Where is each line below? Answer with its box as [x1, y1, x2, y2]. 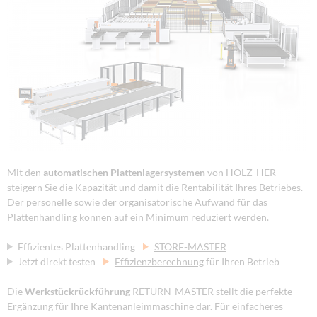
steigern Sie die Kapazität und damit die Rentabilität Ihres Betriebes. [7, 180, 303, 193]
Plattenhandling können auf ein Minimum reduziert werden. [7, 210, 269, 223]
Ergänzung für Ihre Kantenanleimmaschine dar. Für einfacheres [7, 299, 283, 312]
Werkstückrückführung [25, 284, 130, 297]
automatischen [43, 166, 110, 178]
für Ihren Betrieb [203, 255, 279, 267]
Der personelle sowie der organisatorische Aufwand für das [7, 195, 267, 208]
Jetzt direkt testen [17, 255, 98, 267]
